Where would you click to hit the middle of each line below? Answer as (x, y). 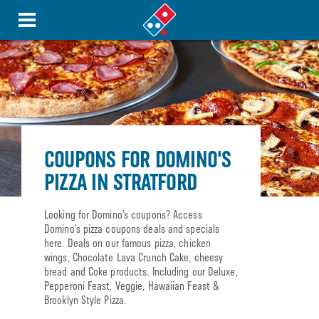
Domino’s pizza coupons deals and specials (132, 229)
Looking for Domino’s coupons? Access (123, 215)
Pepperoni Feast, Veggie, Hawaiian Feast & (132, 286)
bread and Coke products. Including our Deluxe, (141, 272)
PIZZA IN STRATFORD (121, 182)
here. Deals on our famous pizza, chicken (128, 243)
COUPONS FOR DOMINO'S (138, 159)
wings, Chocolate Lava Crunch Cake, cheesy (134, 257)
